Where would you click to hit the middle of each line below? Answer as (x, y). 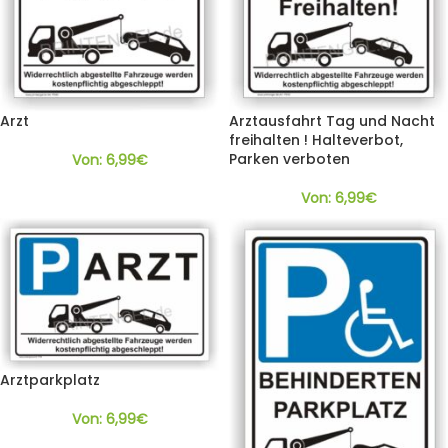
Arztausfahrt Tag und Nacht (332, 121)
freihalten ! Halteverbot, (316, 140)
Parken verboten (289, 159)
